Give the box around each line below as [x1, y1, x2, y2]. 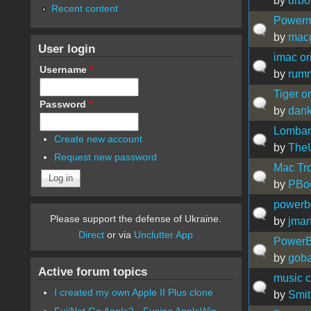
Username [39, 63, 90, 75]
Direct [78, 229, 105, 241]
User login [37, 41, 95, 56]
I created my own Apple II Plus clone [54, 287, 214, 299]
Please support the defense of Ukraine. [50, 213, 222, 225]
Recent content [51, 2, 118, 14]
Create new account [54, 133, 143, 144]
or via [104, 229, 135, 241]
